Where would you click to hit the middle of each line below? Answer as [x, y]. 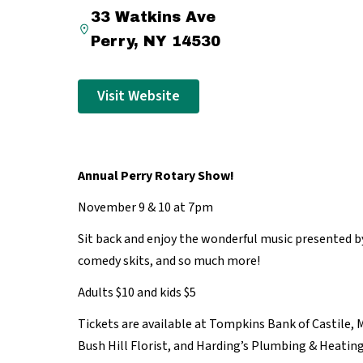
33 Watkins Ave [153, 17]
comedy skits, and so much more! [169, 261]
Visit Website [139, 96]
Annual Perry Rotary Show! [157, 176]
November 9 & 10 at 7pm [145, 207]
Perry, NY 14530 [156, 41]
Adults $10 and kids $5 [137, 293]
